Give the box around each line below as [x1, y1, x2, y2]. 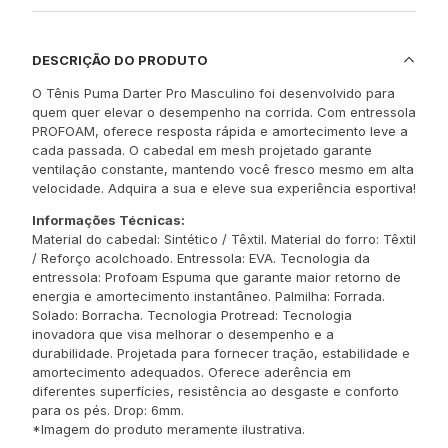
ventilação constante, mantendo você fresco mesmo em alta [32, 161, 414, 177]
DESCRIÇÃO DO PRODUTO [32, 51, 208, 68]
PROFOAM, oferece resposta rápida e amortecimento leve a [32, 123, 408, 139]
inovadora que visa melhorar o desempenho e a [32, 326, 334, 342]
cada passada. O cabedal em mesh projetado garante [32, 142, 372, 158]
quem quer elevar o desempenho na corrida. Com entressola [32, 104, 416, 120]
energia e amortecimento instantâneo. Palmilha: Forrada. [32, 288, 385, 304]
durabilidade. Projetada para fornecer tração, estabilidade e [32, 345, 410, 361]
